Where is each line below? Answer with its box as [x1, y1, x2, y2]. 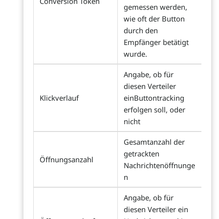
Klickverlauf [40, 93, 79, 103]
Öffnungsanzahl [40, 154, 93, 164]
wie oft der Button [124, 14, 185, 23]
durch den [124, 25, 158, 35]
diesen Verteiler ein [124, 204, 188, 214]
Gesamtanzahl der [124, 137, 185, 147]
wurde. [124, 49, 147, 59]
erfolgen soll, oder [124, 105, 185, 114]
